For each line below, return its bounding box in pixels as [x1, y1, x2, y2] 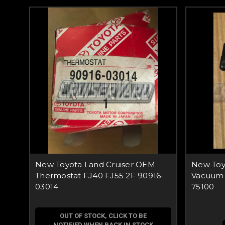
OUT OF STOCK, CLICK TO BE [60, 212, 147, 219]
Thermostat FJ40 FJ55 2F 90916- [35, 171, 164, 180]
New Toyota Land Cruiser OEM [35, 160, 155, 169]
